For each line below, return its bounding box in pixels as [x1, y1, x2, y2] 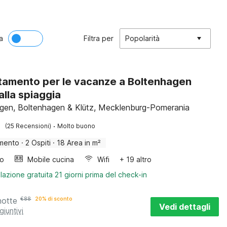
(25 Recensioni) [5, 122, 52, 130]
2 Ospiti [25, 138, 51, 147]
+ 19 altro [120, 155, 152, 164]
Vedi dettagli [159, 202, 210, 212]
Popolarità [125, 34, 160, 43]
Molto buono [57, 122, 96, 130]
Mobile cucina [27, 155, 74, 164]
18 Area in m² [57, 138, 101, 147]
